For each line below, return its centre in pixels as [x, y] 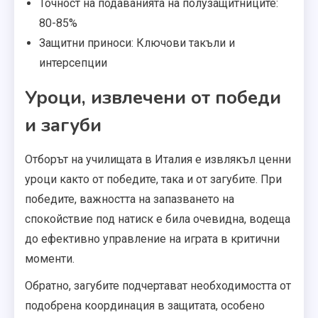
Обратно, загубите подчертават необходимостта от [158, 286]
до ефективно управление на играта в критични [152, 239]
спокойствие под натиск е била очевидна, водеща [158, 219]
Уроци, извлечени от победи [153, 98]
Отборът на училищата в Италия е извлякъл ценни [158, 160]
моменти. [50, 259]
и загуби [63, 126]
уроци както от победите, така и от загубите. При [153, 180]
